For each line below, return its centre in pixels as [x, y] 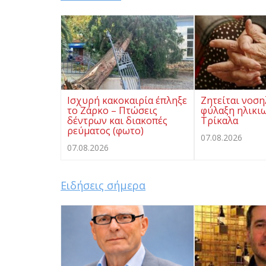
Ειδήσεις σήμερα [103, 186]
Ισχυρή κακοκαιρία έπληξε [127, 101]
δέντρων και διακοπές [117, 121]
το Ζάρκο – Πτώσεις [112, 111]
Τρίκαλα [219, 121]
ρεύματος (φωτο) [105, 131]
